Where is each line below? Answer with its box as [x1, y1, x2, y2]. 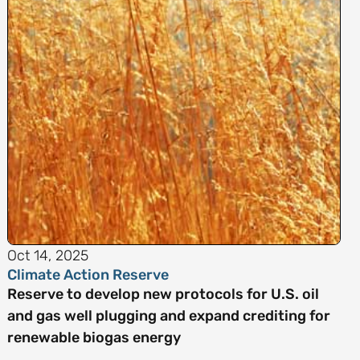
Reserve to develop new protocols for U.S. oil [6, 285, 319, 303]
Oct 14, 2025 [6, 247, 88, 264]
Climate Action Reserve [6, 266, 169, 284]
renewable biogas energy [6, 329, 181, 346]
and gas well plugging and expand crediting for [6, 307, 330, 325]
